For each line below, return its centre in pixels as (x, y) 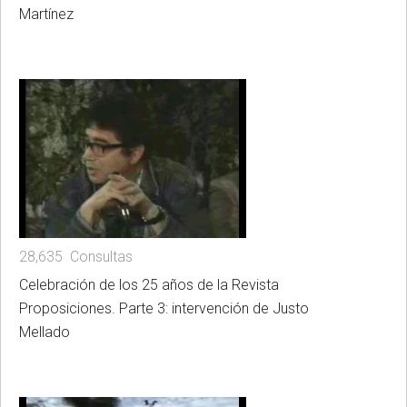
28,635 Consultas (76, 256)
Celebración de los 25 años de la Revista (149, 284)
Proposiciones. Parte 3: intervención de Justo (164, 308)
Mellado (45, 332)
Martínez (46, 14)
